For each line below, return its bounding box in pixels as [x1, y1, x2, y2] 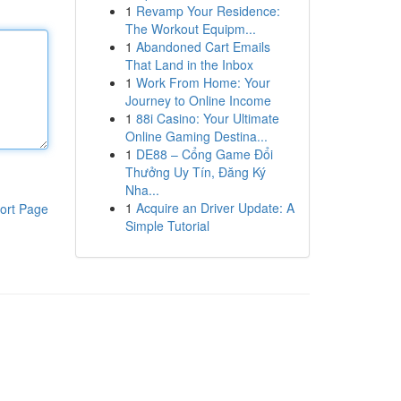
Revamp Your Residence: [135, 2, 280, 20]
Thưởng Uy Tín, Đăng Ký [124, 163, 266, 181]
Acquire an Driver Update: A [135, 199, 294, 217]
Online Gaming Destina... [124, 127, 268, 145]
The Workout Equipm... [124, 20, 256, 38]
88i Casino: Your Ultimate [135, 109, 279, 127]
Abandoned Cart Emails [135, 38, 270, 55]
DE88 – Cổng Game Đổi [135, 145, 273, 163]
